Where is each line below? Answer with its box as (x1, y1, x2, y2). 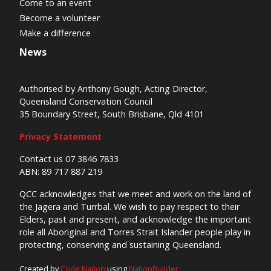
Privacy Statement (19, 130, 102, 142)
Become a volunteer (19, 11, 100, 24)
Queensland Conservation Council (19, 95, 152, 107)
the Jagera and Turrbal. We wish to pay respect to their (19, 200, 240, 212)
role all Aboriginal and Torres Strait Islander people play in (19, 226, 250, 238)
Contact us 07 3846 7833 (19, 152, 119, 165)
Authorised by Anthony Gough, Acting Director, (19, 82, 207, 94)
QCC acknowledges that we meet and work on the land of (19, 188, 251, 200)
